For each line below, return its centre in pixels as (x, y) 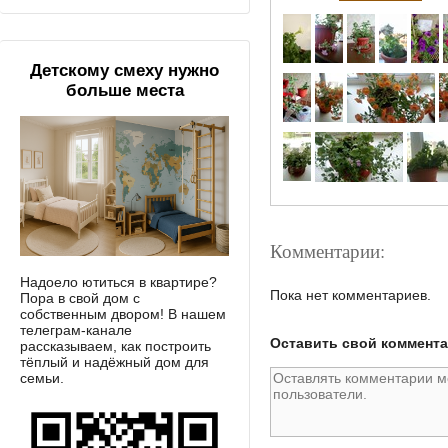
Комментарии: (327, 250)
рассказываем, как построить (115, 345)
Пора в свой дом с (80, 297)
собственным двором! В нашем (123, 313)
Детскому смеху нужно (124, 71)
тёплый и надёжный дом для (114, 361)
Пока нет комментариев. (350, 295)
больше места (124, 91)
